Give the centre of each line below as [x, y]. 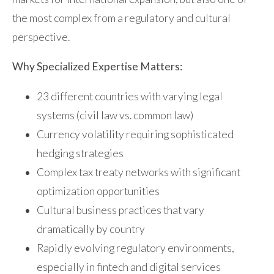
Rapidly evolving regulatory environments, [135, 248]
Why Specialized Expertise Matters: [97, 67]
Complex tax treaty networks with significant [139, 172]
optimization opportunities [98, 191]
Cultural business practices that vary [120, 210]
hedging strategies [80, 154]
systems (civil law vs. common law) [115, 116]
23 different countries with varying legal [130, 97]
